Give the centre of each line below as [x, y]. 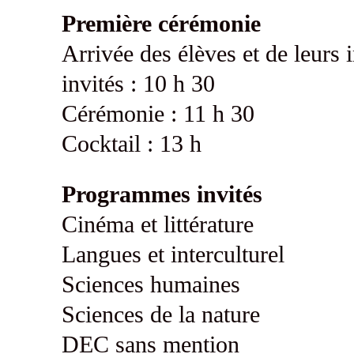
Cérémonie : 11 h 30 [158, 114]
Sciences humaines [151, 284]
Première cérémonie [161, 24]
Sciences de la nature [160, 314]
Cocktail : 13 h [131, 144]
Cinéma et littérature [157, 224]
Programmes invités [162, 194]
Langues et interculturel [173, 254]
